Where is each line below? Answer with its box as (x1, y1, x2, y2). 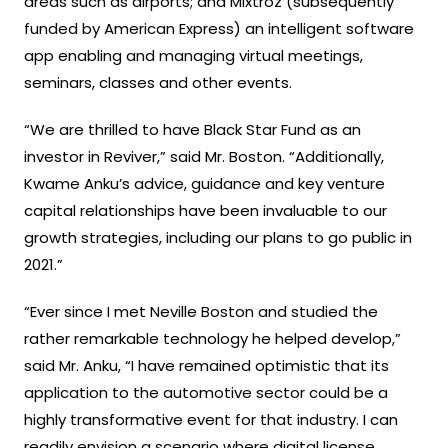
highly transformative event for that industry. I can (24, 408, 398, 430)
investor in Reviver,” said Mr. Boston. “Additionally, (24, 145, 384, 167)
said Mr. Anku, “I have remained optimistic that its (24, 354, 389, 376)
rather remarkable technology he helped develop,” (24, 327, 401, 349)
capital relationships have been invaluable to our (24, 199, 387, 221)
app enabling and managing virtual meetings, (24, 44, 363, 66)
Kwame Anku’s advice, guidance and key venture (24, 172, 385, 194)
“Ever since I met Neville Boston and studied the (24, 300, 378, 322)
